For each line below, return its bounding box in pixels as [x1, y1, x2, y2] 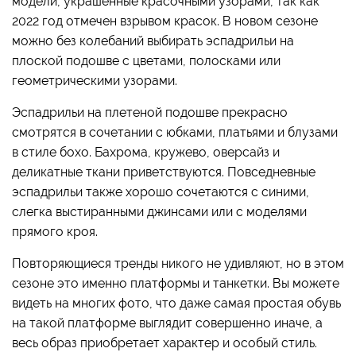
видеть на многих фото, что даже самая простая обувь [12, 296, 341, 311]
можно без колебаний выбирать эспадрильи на [12, 33, 294, 49]
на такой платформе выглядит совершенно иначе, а [12, 315, 323, 331]
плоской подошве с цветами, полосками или [12, 53, 281, 69]
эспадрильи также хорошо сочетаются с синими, [12, 184, 309, 200]
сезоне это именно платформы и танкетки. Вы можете [12, 276, 339, 292]
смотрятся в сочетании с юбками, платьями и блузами [12, 125, 338, 141]
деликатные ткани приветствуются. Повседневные [12, 164, 315, 180]
